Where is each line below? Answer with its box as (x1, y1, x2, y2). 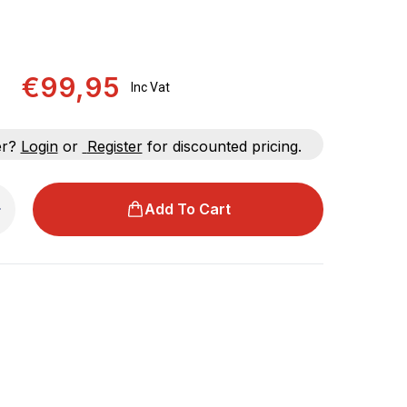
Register (86, 136, 143, 155)
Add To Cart (144, 200, 231, 218)
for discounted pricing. (142, 136, 306, 155)
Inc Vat (131, 80, 170, 94)
